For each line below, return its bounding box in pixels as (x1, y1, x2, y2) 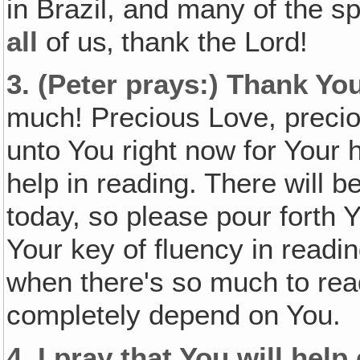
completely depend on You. (6, 298, 342, 331)
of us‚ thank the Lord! (38, 25, 309, 58)
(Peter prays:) (38, 67, 227, 100)
